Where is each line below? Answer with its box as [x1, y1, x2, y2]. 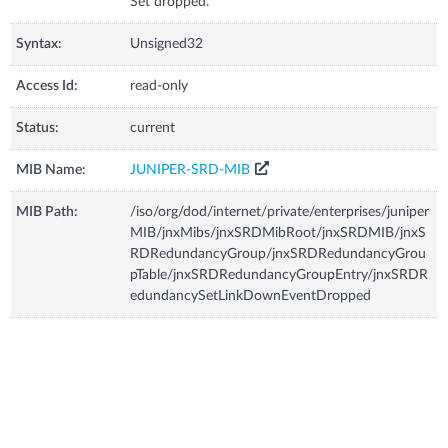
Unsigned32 [130, 36, 204, 51]
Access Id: [16, 78, 79, 93]
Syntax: [16, 36, 63, 51]
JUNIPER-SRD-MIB [130, 162, 251, 177]
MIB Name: [16, 162, 87, 177]
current [130, 120, 176, 135]
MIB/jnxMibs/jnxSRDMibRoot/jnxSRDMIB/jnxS [130, 225, 427, 240]
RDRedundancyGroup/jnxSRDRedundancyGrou [130, 246, 427, 261]
